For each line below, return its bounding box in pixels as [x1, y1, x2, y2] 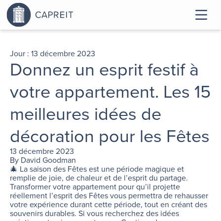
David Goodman [21, 154, 76, 166]
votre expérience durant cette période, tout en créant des [10, 199, 207, 210]
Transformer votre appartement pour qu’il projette [10, 181, 180, 192]
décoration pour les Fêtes [10, 123, 210, 149]
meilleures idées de [10, 101, 161, 127]
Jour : [10, 48, 31, 59]
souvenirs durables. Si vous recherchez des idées [10, 208, 179, 219]
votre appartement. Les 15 [10, 78, 211, 105]
